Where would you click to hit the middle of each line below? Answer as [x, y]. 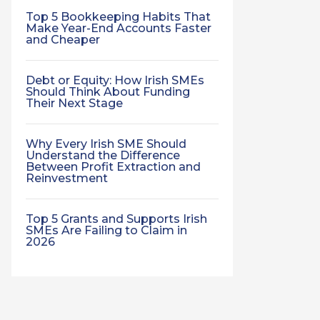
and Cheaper [63, 40]
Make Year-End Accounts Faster [119, 28]
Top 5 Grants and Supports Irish [116, 219]
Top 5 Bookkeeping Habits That [118, 17]
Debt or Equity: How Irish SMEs [115, 80]
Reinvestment [67, 178]
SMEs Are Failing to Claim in [106, 230]
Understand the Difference [103, 155]
